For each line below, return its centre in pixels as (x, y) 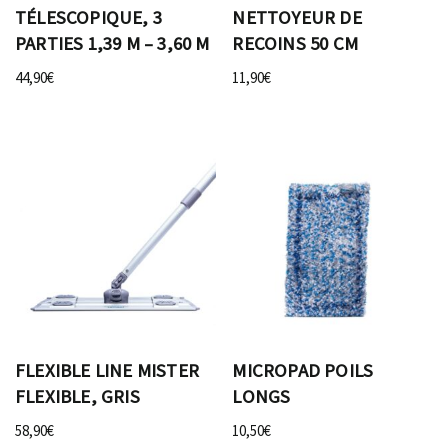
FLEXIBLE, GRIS (77, 397)
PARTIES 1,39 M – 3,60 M (112, 43)
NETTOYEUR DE (297, 17)
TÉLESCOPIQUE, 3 (88, 17)
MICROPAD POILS (303, 371)
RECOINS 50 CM (295, 43)
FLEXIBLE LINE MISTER (107, 371)
